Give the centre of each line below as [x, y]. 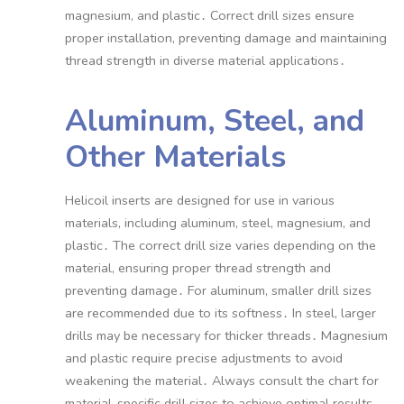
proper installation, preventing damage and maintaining [225, 38]
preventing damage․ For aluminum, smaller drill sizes [218, 291]
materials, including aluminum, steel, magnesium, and [217, 223]
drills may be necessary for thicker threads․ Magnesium [226, 336]
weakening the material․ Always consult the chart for [221, 381]
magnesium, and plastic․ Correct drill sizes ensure [209, 16]
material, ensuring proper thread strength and [197, 268]
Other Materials [175, 156]
